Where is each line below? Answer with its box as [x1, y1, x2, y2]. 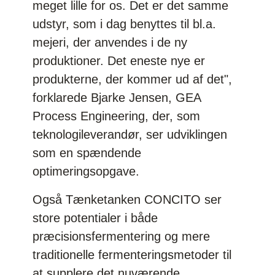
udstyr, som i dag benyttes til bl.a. [33, 17, 217, 31]
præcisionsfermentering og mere [33, 229, 211, 243]
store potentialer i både [33, 211, 158, 225]
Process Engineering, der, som [33, 109, 201, 123]
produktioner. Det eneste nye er [33, 53, 206, 68]
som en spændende [33, 145, 142, 160]
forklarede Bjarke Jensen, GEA [33, 90, 201, 104]
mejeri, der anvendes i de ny [33, 35, 188, 49]
